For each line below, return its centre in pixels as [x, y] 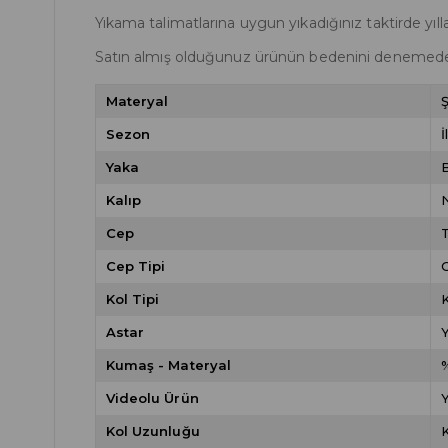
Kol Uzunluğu [152, 431]
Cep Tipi [135, 266]
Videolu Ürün [152, 398]
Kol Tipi [132, 299]
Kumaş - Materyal [168, 365]
